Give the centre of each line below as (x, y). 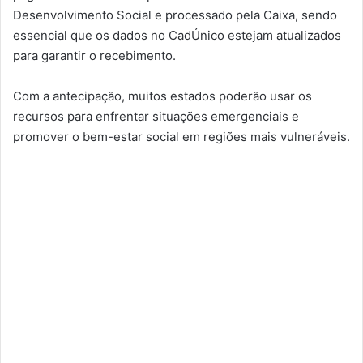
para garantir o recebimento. (94, 55)
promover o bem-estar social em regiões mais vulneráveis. (181, 136)
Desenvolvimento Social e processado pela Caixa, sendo (175, 15)
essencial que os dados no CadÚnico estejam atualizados (177, 35)
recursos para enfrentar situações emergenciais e (156, 116)
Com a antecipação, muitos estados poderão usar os (162, 96)
